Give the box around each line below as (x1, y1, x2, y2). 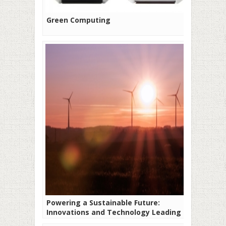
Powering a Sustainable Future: (46, 197, 160, 207)
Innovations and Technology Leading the (46, 207, 196, 217)
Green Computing (46, 15, 110, 25)
